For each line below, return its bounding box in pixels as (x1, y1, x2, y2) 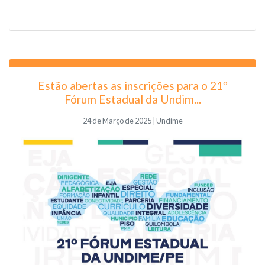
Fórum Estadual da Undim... (64, 92, 201, 106)
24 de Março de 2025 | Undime (82, 115, 183, 125)
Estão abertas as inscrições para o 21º (37, 78, 228, 92)
